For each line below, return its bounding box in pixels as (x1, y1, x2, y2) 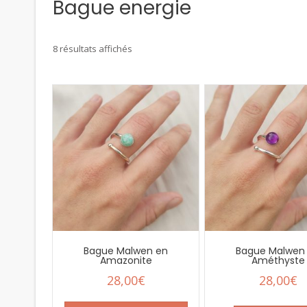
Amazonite (99, 254, 152, 268)
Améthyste (251, 254, 305, 268)
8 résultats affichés (53, 42, 132, 55)
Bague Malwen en (84, 244, 169, 258)
